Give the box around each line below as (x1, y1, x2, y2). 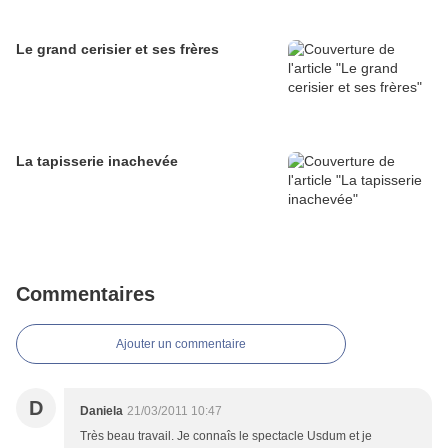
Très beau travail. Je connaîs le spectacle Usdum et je (80, 429, 372, 444)
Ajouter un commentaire (116, 337, 246, 352)
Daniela (80, 404, 123, 419)
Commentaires (16, 283, 155, 306)
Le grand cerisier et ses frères (16, 41, 219, 58)
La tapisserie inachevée (16, 153, 178, 170)
